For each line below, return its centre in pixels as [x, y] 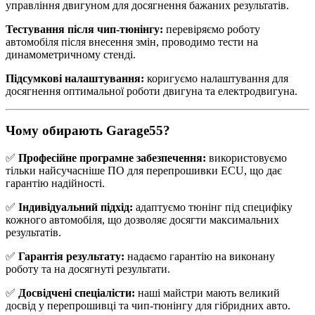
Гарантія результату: [71, 257]
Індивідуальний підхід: [76, 207]
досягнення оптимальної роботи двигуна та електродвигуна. [152, 91]
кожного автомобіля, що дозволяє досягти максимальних [142, 220]
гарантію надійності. [55, 184]
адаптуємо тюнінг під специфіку [213, 207]
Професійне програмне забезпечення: [112, 158]
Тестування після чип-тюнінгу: [84, 29]
